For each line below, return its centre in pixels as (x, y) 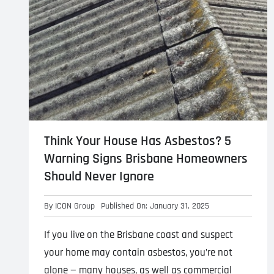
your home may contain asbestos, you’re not (138, 252)
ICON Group (75, 206)
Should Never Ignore (99, 176)
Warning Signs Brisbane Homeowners (146, 159)
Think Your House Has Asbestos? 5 (137, 141)
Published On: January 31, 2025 (155, 206)
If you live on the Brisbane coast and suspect (138, 235)
